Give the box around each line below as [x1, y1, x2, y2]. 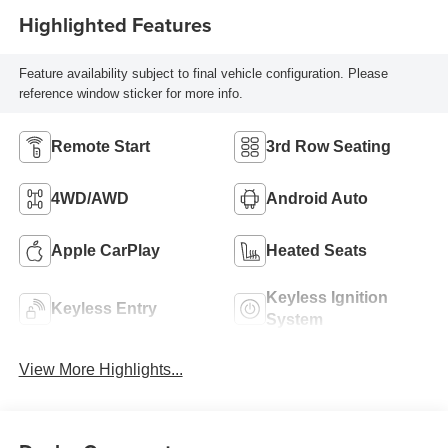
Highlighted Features [18, 9, 212, 39]
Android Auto [266, 190, 368, 208]
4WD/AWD [50, 190, 129, 208]
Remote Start [50, 138, 150, 156]
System [266, 311, 323, 329]
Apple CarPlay [50, 242, 160, 260]
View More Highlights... [18, 361, 183, 379]
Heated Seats [266, 242, 367, 260]
